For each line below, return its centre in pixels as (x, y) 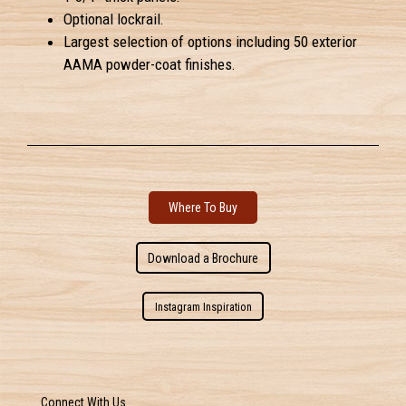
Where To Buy (203, 208)
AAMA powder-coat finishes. (150, 64)
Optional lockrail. (114, 19)
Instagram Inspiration (203, 306)
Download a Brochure (203, 258)
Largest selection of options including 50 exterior (210, 42)
